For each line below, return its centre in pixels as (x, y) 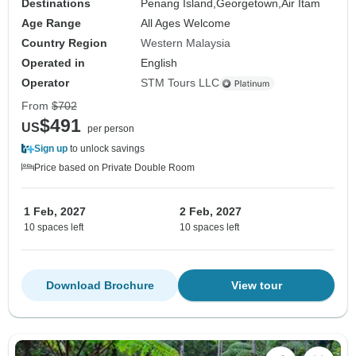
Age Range (51, 23)
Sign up (51, 149)
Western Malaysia (186, 43)
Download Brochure (100, 286)
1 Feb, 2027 (55, 212)
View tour (256, 286)
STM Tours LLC (180, 83)
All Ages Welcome (186, 23)
